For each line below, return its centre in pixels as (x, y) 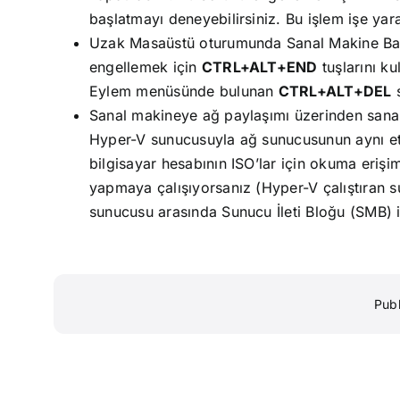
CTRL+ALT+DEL (335, 91)
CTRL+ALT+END (259, 67)
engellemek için (145, 67)
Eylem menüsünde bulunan (183, 91)
